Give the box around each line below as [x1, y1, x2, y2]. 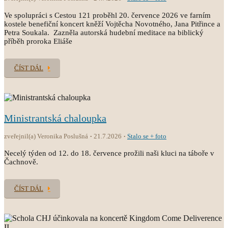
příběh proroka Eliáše [4, 37, 72, 45]
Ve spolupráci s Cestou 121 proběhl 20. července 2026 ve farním [4, 11, 211, 19]
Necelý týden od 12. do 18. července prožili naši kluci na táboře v [4, 149, 214, 157]
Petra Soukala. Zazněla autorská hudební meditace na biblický [4, 28, 204, 37]
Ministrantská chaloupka [4, 112, 106, 124]
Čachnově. [4, 158, 38, 166]
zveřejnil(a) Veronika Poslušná [4, 132, 88, 140]
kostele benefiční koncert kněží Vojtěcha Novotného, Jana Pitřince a [4, 20, 220, 28]
